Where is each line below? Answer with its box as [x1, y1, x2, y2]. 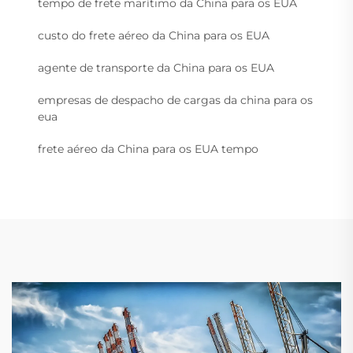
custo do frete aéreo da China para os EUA [38, 28, 269, 43]
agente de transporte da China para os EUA [38, 61, 274, 76]
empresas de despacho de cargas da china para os [38, 93, 313, 108]
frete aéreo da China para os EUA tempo [38, 142, 258, 157]
